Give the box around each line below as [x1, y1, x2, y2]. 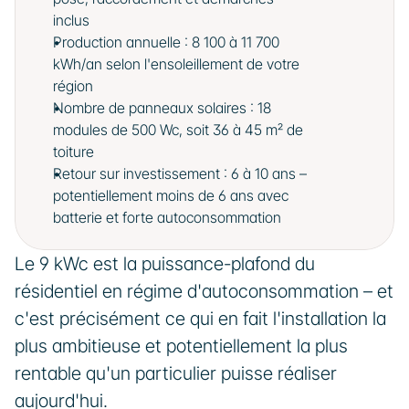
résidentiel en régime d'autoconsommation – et [15, 280, 393, 302]
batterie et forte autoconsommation [53, 208, 281, 226]
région [53, 77, 93, 95]
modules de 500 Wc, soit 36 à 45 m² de [53, 121, 303, 139]
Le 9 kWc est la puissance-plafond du [15, 253, 315, 275]
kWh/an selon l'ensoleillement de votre [53, 55, 299, 73]
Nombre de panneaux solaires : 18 [53, 99, 271, 117]
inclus [53, 11, 89, 29]
